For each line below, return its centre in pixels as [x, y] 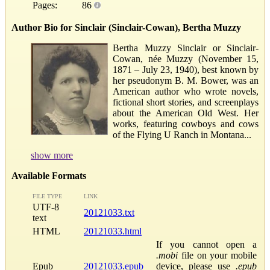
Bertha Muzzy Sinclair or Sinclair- [186, 48]
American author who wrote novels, [186, 91]
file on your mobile [217, 255]
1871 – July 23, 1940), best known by [186, 69]
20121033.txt [109, 212]
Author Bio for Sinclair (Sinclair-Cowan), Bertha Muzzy [126, 27]
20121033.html [113, 231]
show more [52, 155]
